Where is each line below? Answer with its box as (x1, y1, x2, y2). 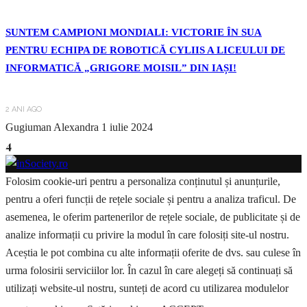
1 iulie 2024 (101, 121, 153, 133)
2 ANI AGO (5, 104, 42, 114)
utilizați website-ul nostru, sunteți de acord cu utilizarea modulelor (5, 282, 288, 294)
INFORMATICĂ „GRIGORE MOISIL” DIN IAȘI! (5, 62, 236, 73)
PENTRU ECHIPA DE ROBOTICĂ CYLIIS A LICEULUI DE (5, 44, 285, 56)
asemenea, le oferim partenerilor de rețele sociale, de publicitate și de (5, 210, 300, 223)
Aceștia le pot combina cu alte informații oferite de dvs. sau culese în (5, 246, 301, 258)
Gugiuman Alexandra (5, 121, 99, 133)
